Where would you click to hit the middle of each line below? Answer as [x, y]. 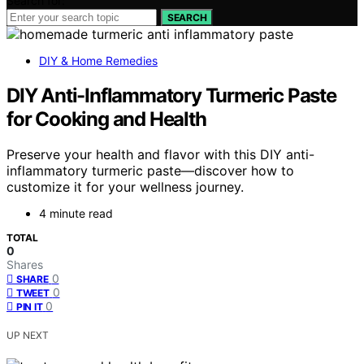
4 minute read [76, 214]
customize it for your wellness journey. [125, 187]
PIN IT [30, 307]
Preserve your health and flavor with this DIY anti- [160, 155]
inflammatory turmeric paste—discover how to [150, 171]
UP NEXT [28, 336]
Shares [25, 265]
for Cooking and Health [106, 119]
